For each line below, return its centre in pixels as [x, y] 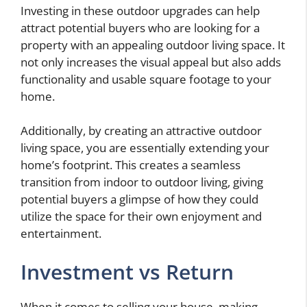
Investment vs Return [127, 271]
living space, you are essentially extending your [145, 148]
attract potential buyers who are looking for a [140, 27]
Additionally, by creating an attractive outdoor [141, 131]
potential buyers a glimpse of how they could [139, 199]
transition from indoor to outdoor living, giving [142, 182]
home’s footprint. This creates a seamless [131, 165]
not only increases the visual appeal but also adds [151, 62]
